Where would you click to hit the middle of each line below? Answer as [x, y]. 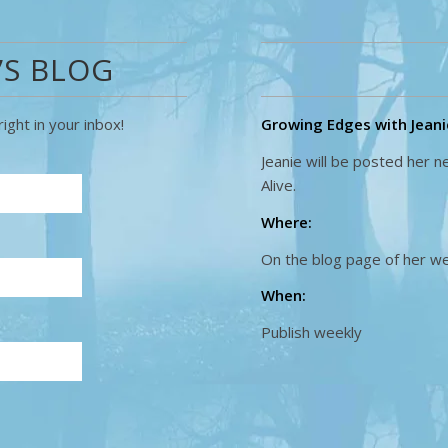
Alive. [279, 185]
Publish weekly [312, 332]
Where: [287, 221]
